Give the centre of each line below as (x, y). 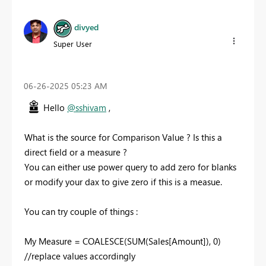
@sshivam (87, 107)
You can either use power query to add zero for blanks (130, 167)
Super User (73, 43)
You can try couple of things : (81, 211)
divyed (86, 27)
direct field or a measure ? (77, 152)
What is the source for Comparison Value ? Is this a (123, 137)
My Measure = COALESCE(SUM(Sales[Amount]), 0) (124, 241)
